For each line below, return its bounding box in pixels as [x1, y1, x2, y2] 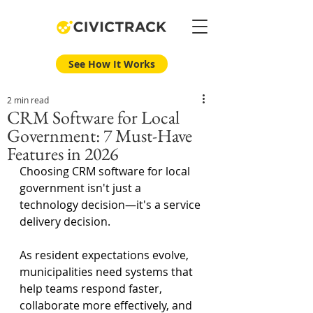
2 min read [7, 94, 49, 105]
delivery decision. [20, 214, 110, 229]
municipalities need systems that [20, 264, 196, 279]
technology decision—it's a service [20, 197, 203, 212]
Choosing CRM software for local [20, 163, 193, 179]
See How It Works [68, 57, 155, 71]
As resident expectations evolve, [20, 247, 191, 263]
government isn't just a [20, 180, 144, 196]
